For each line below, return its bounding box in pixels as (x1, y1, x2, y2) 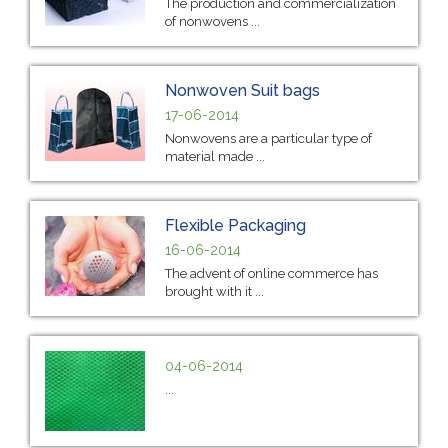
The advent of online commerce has (165, 265, 378, 281)
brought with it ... (165, 283, 264, 299)
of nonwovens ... (165, 13, 260, 29)
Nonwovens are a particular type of (165, 130, 372, 146)
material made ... (165, 148, 265, 164)
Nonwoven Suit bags (165, 80, 320, 100)
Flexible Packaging (165, 215, 306, 235)
